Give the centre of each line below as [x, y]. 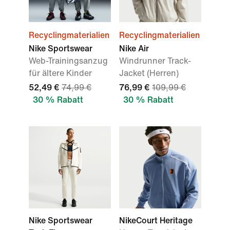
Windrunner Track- [155, 61]
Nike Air [134, 49]
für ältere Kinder [60, 73]
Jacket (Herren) [149, 73]
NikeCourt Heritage [156, 221]
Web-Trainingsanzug [68, 61]
